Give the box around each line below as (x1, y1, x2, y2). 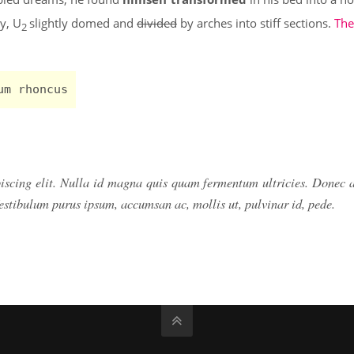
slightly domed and (29, 15, 137, 31)
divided (137, 15, 177, 31)
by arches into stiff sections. (177, 15, 334, 31)
